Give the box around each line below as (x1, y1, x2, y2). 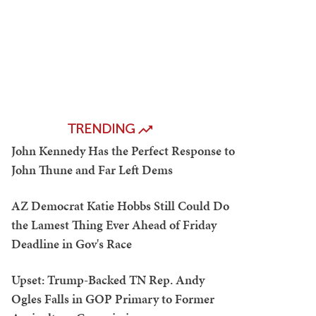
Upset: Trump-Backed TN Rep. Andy (11, 271, 205, 288)
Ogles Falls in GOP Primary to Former (11, 290, 214, 308)
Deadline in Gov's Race (11, 235, 132, 253)
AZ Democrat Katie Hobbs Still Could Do (11, 197, 229, 214)
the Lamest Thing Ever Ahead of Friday (11, 216, 217, 233)
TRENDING (68, 121, 138, 137)
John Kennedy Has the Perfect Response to (11, 142, 235, 159)
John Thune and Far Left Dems (11, 161, 173, 178)
